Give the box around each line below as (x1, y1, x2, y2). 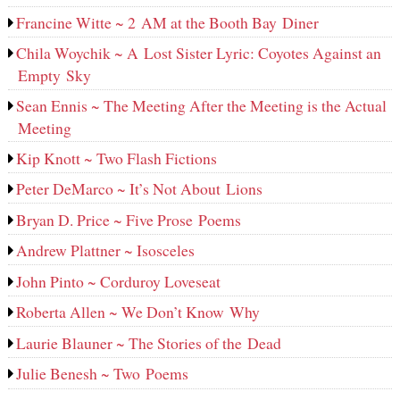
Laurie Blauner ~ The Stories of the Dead (16, 331, 282, 354)
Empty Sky (17, 64, 91, 87)
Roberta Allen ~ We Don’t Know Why (16, 301, 261, 323)
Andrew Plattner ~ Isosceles (16, 239, 196, 262)
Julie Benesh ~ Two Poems (16, 362, 189, 385)
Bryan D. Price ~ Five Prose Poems (16, 208, 242, 230)
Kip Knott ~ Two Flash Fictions (16, 146, 218, 169)
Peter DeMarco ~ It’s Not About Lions (16, 178, 263, 200)
